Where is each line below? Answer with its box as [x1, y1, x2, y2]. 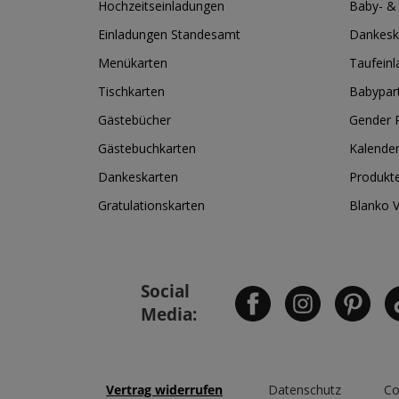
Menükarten [98, 54, 167, 71]
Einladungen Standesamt [98, 26, 240, 43]
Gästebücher [98, 111, 171, 128]
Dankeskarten [98, 168, 178, 185]
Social [141, 278, 190, 303]
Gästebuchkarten [98, 140, 196, 157]
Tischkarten [98, 83, 165, 100]
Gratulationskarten [98, 197, 205, 214]
